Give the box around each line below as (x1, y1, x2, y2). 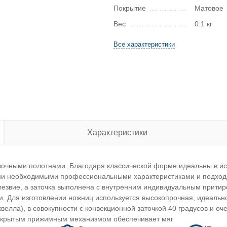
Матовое (195, 4, 224, 12)
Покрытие (113, 4, 146, 12)
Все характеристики (113, 41, 175, 48)
